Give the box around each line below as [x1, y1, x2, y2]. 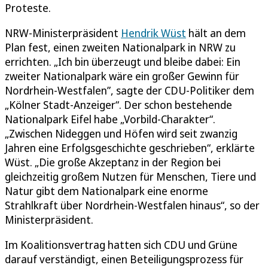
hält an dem [186, 25, 246, 40]
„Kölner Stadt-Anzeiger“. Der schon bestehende [5, 97, 232, 112]
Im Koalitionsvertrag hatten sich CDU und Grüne [5, 237, 237, 252]
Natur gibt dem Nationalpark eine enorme [5, 183, 208, 198]
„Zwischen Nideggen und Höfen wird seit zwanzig [5, 126, 237, 141]
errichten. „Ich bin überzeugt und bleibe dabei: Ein [5, 54, 240, 69]
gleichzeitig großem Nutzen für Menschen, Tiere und [5, 169, 256, 184]
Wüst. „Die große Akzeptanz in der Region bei [5, 154, 221, 169]
